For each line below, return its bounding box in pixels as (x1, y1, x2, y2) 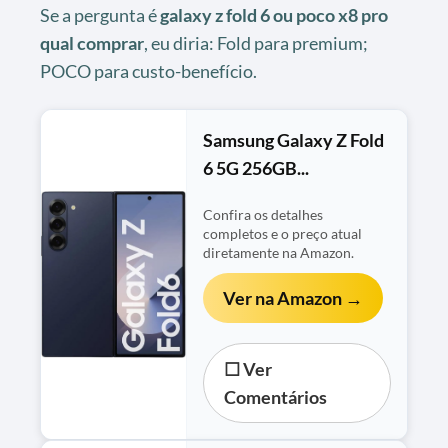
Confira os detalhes (203, 206, 324, 223)
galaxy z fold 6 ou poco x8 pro (160, 3, 388, 26)
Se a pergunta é (40, 3, 160, 26)
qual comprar (40, 31, 144, 54)
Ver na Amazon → (223, 286, 364, 309)
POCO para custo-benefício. (40, 59, 257, 82)
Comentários (224, 385, 328, 408)
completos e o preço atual (203, 225, 363, 242)
